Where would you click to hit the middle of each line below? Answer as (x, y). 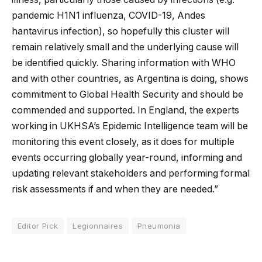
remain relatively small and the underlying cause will (125, 47)
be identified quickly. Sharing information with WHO (124, 63)
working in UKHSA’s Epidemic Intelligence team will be (130, 126)
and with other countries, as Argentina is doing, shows (130, 78)
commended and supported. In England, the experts (125, 110)
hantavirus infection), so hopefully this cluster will (120, 31)
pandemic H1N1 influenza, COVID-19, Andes (108, 15)
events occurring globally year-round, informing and (127, 157)
